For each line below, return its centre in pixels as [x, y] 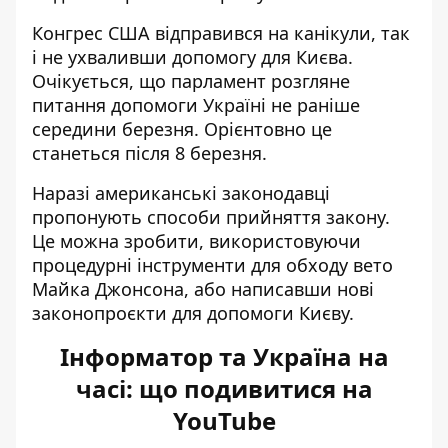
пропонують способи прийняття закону [208, 217]
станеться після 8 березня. [149, 153]
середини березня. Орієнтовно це [182, 129]
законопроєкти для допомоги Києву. [193, 313]
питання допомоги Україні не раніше [196, 105]
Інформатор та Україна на [224, 356]
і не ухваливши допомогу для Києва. [192, 57]
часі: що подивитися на [224, 388]
